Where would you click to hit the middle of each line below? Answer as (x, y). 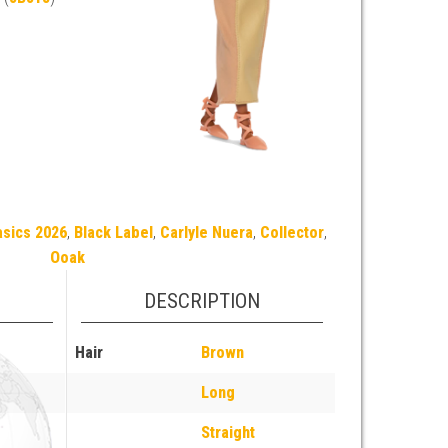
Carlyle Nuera (207, 232)
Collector (292, 232)
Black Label (114, 232)
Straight (228, 432)
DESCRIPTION (201, 300)
